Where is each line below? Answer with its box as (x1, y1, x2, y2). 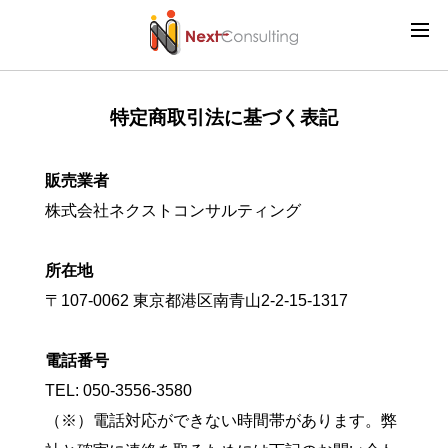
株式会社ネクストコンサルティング (44, 202, 301, 219)
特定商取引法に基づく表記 (109, 107, 338, 128)
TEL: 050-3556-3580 (44, 382, 192, 399)
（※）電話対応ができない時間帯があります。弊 (44, 412, 397, 429)
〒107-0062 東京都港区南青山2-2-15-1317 (44, 292, 348, 309)
